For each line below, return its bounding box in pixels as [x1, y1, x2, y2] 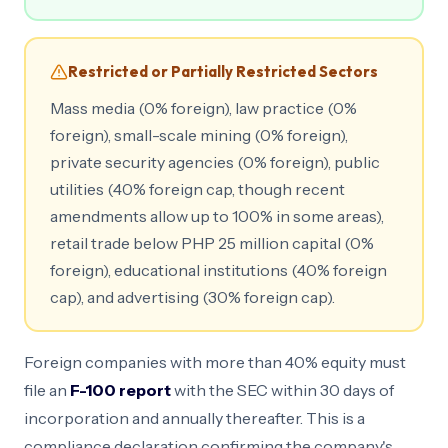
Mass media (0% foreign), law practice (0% [49, 97, 357, 118]
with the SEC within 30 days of [171, 380, 394, 400]
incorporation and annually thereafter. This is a [24, 408, 365, 428]
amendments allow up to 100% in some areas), [49, 205, 384, 226]
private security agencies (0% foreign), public [49, 151, 380, 172]
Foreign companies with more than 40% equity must [24, 352, 406, 372]
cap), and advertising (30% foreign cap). [49, 286, 335, 307]
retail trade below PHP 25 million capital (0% [49, 232, 374, 253]
